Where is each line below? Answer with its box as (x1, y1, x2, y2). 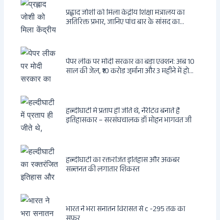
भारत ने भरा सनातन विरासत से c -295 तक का (66, 204, 186, 217)
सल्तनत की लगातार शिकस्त (66, 164, 140, 177)
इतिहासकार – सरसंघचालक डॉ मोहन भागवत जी (66, 115, 192, 128)
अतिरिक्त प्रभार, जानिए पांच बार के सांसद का (66, 17, 180, 29)
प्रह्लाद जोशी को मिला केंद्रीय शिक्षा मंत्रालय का (66, 7, 185, 20)
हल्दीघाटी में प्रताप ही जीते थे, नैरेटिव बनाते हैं (66, 106, 180, 118)
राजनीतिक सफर (66, 26, 110, 39)
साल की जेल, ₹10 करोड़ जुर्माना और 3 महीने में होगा (66, 66, 196, 79)
